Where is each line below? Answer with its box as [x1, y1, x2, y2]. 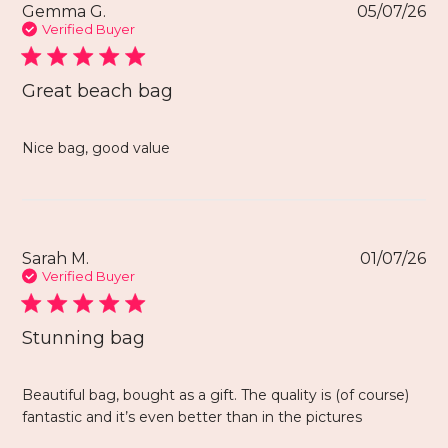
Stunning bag [22, 327, 146, 350]
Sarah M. [22, 249, 90, 269]
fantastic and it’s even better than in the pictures [22, 408, 363, 427]
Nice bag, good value [22, 139, 171, 158]
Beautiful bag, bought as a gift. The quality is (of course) [22, 386, 410, 405]
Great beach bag [22, 80, 174, 103]
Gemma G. [22, 2, 107, 22]
